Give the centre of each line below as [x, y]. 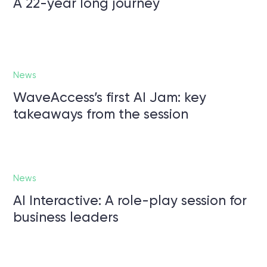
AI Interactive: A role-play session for [130, 201]
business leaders [66, 218]
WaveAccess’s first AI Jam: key [110, 98]
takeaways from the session [101, 114]
